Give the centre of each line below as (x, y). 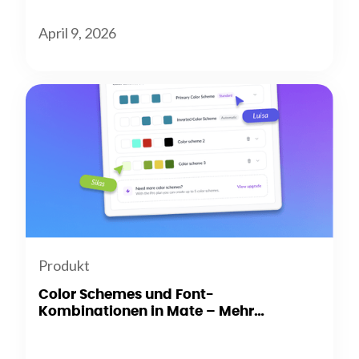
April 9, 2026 (78, 33)
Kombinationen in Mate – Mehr (147, 312)
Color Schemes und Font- (127, 295)
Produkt (65, 266)
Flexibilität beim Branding (129, 329)
